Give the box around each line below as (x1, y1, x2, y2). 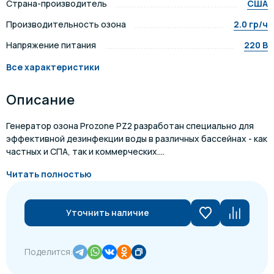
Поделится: (24, 246, 73, 257)
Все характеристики (6, 61, 100, 73)
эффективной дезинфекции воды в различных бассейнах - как (6, 133, 267, 144)
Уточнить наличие (66, 207, 149, 218)
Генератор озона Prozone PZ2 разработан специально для (6, 120, 254, 131)
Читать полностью (6, 168, 92, 180)
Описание (6, 91, 75, 109)
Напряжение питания (6, 39, 96, 51)
